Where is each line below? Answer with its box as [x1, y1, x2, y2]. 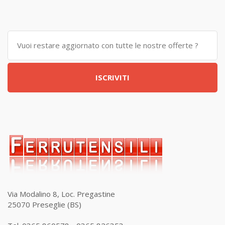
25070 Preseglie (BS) [8, 199, 81, 209]
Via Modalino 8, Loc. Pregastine [8, 189, 115, 199]
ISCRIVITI [95, 72, 130, 82]
